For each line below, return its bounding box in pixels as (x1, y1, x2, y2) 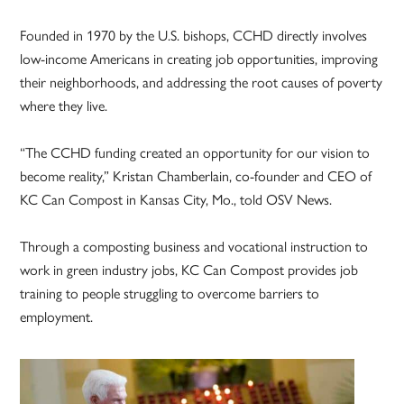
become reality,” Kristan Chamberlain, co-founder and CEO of (20, 165, 372, 187)
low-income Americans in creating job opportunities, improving (20, 48, 379, 69)
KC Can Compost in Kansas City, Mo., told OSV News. (20, 188, 333, 210)
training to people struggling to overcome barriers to (20, 282, 320, 304)
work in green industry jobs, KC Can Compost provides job (20, 259, 359, 280)
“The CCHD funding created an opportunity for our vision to (20, 142, 371, 163)
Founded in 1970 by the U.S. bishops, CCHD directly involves (20, 24, 368, 46)
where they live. (20, 95, 108, 116)
